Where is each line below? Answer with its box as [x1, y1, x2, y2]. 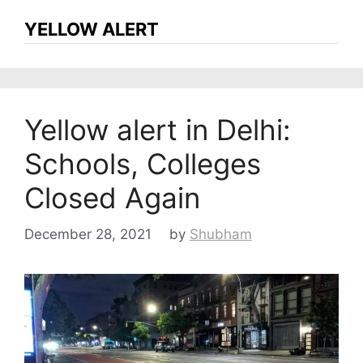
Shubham [190, 225, 252, 242]
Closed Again [24, 181, 200, 215]
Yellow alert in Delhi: [24, 113, 291, 147]
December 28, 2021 [24, 225, 152, 242]
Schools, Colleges [24, 147, 261, 181]
